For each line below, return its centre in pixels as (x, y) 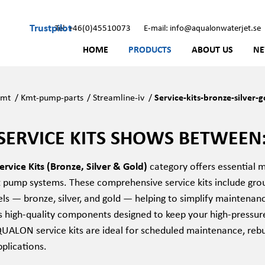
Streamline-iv (119, 97)
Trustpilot (51, 27)
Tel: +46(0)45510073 (93, 27)
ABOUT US (212, 49)
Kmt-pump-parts (52, 97)
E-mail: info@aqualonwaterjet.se (202, 27)
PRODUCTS (150, 49)
